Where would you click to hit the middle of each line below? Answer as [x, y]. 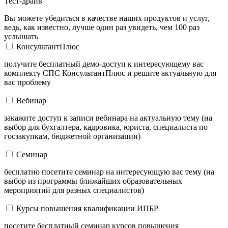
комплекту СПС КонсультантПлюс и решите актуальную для [110, 73]
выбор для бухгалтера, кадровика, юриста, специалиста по [106, 127]
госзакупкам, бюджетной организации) [72, 136]
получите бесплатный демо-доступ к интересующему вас [104, 64]
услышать [21, 36]
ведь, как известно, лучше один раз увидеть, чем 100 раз [102, 27]
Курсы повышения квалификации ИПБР [87, 208]
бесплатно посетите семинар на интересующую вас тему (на [109, 172]
